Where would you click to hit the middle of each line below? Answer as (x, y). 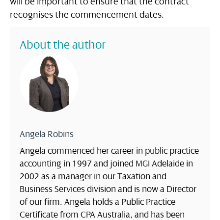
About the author (63, 45)
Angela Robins (47, 134)
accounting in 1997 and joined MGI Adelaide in (106, 164)
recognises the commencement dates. (87, 15)
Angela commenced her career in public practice (109, 151)
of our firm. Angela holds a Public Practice (97, 202)
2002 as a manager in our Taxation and (93, 177)
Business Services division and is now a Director (108, 189)
